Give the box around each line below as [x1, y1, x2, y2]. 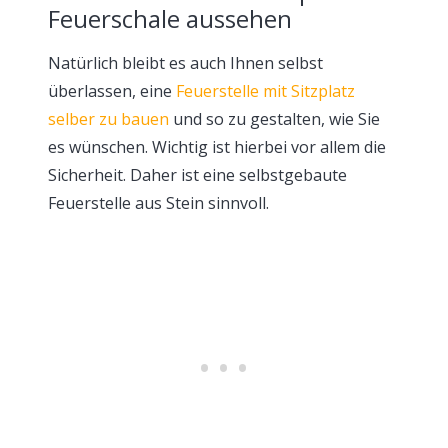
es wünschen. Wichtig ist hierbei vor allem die [48, 135, 386, 158]
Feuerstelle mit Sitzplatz [176, 79, 355, 102]
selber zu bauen [48, 107, 169, 130]
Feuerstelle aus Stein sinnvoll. [48, 191, 269, 214]
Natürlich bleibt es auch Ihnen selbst [48, 51, 323, 74]
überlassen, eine [48, 79, 176, 102]
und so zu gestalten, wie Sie [169, 107, 380, 130]
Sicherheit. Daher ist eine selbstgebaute [48, 163, 347, 186]
